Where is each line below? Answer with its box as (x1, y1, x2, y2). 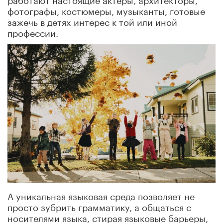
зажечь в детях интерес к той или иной (7, 13, 177, 28)
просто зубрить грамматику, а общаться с (7, 199, 191, 214)
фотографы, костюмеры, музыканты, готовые (7, 2, 205, 17)
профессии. (7, 24, 58, 39)
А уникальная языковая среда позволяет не (7, 188, 195, 203)
